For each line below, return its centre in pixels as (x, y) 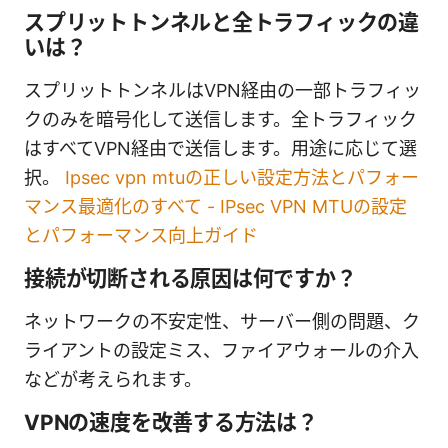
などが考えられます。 (113, 379)
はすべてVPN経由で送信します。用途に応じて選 (220, 148)
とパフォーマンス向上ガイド (141, 235)
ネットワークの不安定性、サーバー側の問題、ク (222, 321)
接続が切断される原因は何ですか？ (190, 278)
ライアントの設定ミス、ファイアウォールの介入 (221, 350)
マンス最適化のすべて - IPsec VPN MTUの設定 (215, 206)
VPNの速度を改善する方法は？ (171, 422)
